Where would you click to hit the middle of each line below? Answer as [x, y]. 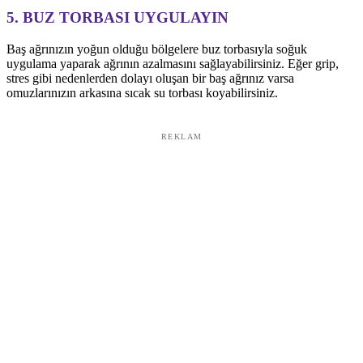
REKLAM [181, 137]
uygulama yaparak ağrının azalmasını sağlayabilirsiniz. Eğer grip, [173, 64]
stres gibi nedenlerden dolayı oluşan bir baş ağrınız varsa [150, 79]
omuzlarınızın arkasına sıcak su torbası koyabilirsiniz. [142, 93]
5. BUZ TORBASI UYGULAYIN [117, 18]
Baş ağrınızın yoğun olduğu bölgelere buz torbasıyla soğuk [157, 49]
